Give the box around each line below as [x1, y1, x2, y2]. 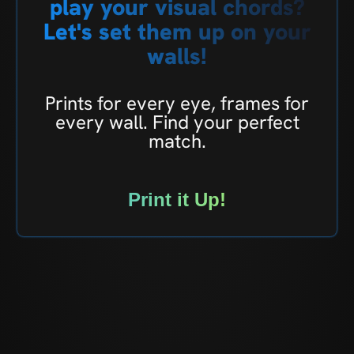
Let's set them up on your [43, 16, 311, 47]
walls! [147, 40, 207, 71]
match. [148, 128, 206, 153]
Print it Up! [128, 188, 226, 210]
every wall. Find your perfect [55, 109, 299, 134]
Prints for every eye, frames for [45, 90, 309, 115]
